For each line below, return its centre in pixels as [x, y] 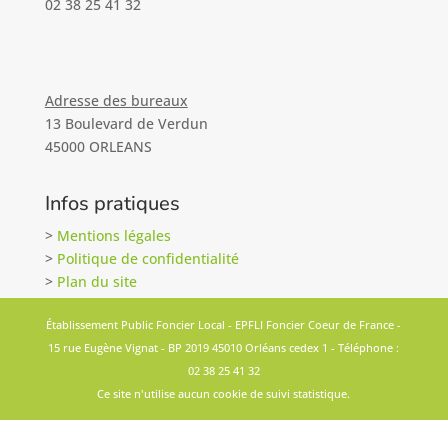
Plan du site [96, 281]
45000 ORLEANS [98, 146]
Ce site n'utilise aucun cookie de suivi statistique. [224, 393]
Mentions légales [113, 235]
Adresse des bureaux [116, 100]
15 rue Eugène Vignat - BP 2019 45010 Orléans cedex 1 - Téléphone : [224, 347]
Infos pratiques [112, 203]
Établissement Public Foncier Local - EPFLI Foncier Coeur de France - [224, 324]
